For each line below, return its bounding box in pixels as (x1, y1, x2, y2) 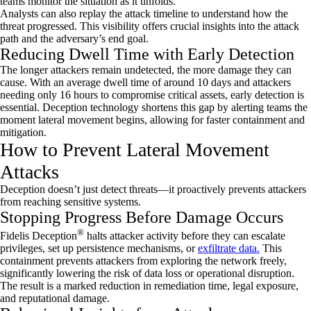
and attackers (231, 76, 291, 89)
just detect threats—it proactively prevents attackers (80, 183, 306, 196)
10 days (197, 76, 231, 89)
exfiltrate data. (198, 242, 260, 255)
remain (92, 64, 121, 76)
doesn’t (48, 183, 80, 196)
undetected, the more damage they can (121, 64, 292, 76)
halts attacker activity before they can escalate (84, 230, 285, 242)
